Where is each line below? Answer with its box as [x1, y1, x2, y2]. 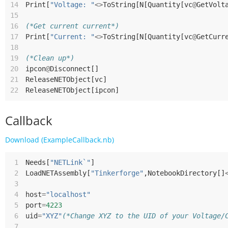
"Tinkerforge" [91, 169, 144, 177]
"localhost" [46, 190, 91, 198]
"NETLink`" [50, 158, 91, 166]
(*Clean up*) [25, 54, 74, 62]
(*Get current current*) [25, 22, 119, 30]
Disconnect [50, 65, 91, 73]
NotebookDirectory [148, 169, 217, 177]
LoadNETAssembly [25, 169, 87, 177]
